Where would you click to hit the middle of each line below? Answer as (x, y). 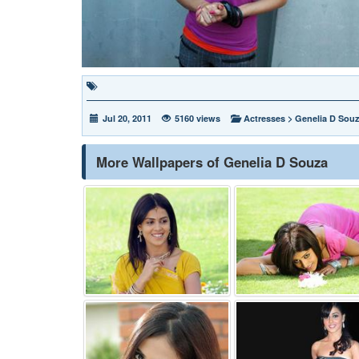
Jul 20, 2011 (127, 118)
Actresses (264, 118)
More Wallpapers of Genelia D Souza (212, 161)
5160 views (198, 118)
